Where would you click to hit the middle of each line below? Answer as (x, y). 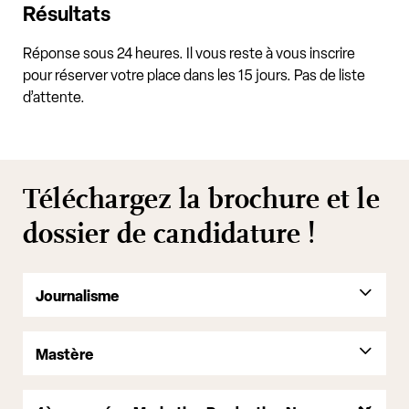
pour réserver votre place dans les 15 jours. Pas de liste (194, 75)
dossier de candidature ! (173, 233)
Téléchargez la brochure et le (201, 199)
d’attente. (54, 97)
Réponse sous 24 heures (101, 53)
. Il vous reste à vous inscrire (267, 53)
